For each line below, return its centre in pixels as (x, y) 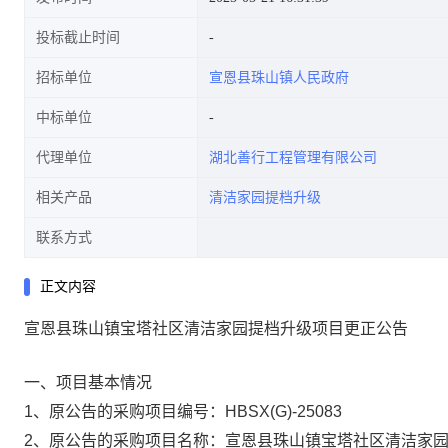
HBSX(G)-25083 (283, 411)
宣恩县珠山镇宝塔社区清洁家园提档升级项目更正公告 (216, 328)
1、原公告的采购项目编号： (124, 411)
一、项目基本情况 (88, 382)
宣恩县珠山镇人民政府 (279, 77)
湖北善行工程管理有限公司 (293, 157)
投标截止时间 (78, 37)
